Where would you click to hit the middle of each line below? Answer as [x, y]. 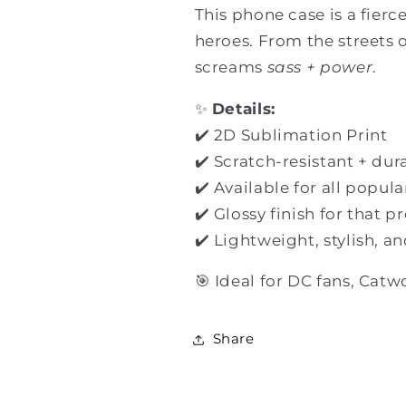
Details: [243, 108]
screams [231, 67]
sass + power [320, 67]
